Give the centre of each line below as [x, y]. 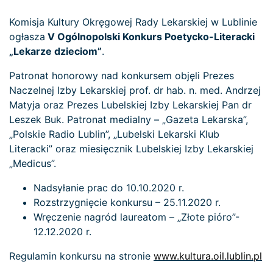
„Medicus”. [33, 163]
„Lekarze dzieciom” [55, 51]
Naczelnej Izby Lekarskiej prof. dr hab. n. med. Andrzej [135, 90]
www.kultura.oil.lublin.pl [208, 256]
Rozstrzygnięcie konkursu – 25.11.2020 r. [127, 202]
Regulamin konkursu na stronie [81, 256]
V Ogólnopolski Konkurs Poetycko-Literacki [150, 36]
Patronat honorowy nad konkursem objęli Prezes [122, 75]
